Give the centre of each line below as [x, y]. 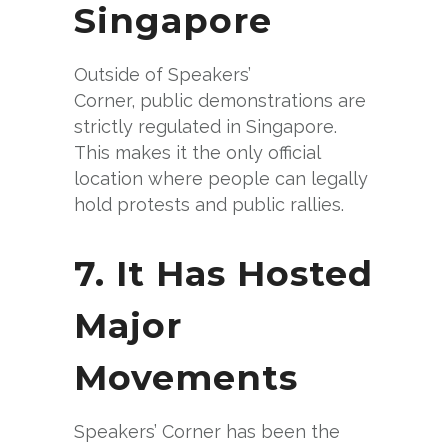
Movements [186, 378]
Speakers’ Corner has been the [207, 432]
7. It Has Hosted [223, 274]
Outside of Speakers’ [162, 75]
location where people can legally [221, 179]
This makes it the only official [197, 153]
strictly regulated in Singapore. [205, 127]
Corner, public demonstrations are [220, 101]
